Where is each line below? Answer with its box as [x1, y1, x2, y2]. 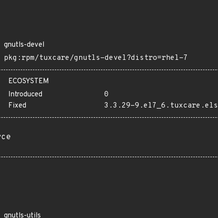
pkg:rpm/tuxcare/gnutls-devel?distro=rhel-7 [4, 54, 188, 63]
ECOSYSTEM [8, 77, 49, 86]
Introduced [8, 90, 42, 99]
